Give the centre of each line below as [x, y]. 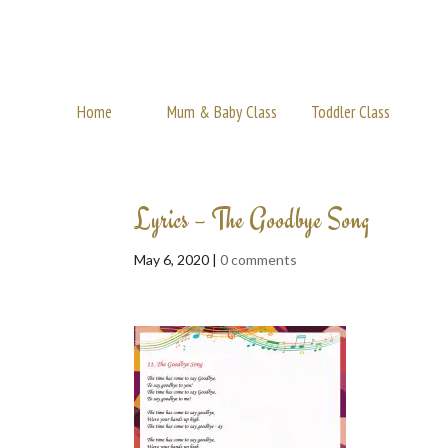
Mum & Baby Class [222, 112]
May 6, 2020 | [177, 259]
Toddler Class [350, 112]
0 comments [259, 259]
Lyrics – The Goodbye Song [252, 219]
